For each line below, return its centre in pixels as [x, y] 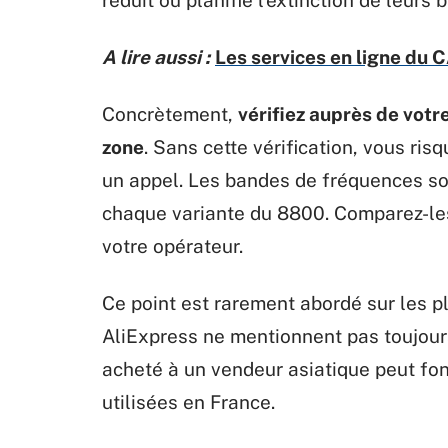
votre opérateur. [172, 245]
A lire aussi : [156, 56]
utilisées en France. [188, 401]
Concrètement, [170, 113]
